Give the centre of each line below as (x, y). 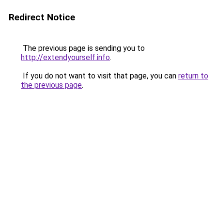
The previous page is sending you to (83, 48)
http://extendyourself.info (65, 57)
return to (193, 76)
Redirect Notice (42, 17)
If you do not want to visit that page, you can (100, 76)
